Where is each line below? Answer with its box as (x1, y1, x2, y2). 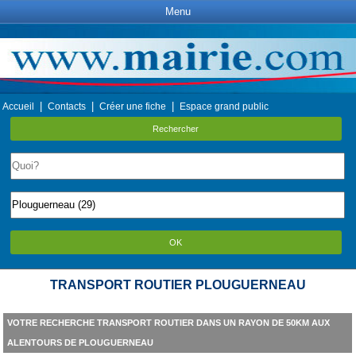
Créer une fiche (99, 101, 166, 112)
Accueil (2, 101, 34, 112)
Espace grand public (180, 101, 269, 112)
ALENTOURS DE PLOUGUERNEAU (6, 338, 153, 347)
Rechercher (153, 124, 199, 133)
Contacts (48, 101, 86, 112)
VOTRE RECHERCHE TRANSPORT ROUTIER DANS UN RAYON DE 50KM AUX (6, 318, 330, 327)
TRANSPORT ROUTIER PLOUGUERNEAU (49, 278, 306, 292)
